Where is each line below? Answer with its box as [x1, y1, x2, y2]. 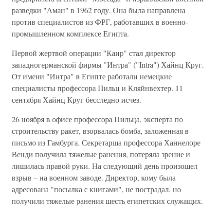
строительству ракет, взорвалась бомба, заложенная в [12, 126, 189, 136]
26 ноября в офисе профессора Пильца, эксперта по [12, 114, 183, 124]
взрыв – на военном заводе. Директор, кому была [12, 172, 176, 182]
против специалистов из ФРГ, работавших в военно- [12, 17, 188, 27]
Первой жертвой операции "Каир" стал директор [12, 48, 176, 58]
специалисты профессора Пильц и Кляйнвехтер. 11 [12, 83, 183, 93]
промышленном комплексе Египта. [12, 28, 129, 38]
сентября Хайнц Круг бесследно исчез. [12, 94, 141, 105]
